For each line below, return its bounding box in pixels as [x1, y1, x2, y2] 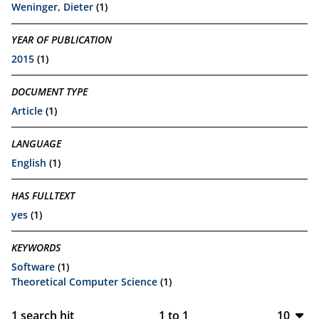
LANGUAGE [11, 137, 61, 151]
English [11, 155, 46, 169]
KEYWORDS [11, 241, 61, 255]
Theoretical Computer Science [11, 274, 157, 288]
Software [11, 259, 55, 273]
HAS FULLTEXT [11, 189, 75, 203]
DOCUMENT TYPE [11, 85, 88, 99]
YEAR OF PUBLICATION [11, 33, 112, 47]
